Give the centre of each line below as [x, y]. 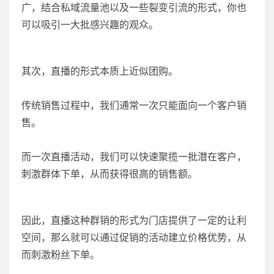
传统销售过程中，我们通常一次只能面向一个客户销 [134, 106]
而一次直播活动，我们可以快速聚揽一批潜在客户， [134, 157]
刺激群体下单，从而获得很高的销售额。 [109, 174]
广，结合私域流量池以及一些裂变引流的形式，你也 [134, 8]
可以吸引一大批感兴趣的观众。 [90, 25]
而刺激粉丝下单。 [61, 255]
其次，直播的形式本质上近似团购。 [100, 71]
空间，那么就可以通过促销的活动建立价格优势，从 [134, 238]
